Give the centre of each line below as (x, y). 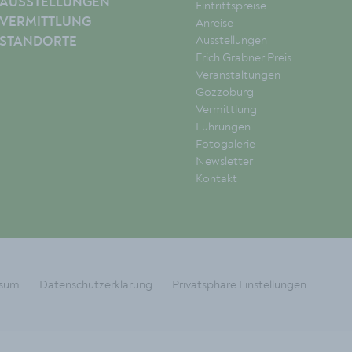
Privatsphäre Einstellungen (239, 284)
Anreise (214, 22)
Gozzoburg (225, 92)
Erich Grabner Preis (244, 57)
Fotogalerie (225, 143)
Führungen (223, 126)
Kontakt (216, 178)
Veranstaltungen (238, 74)
